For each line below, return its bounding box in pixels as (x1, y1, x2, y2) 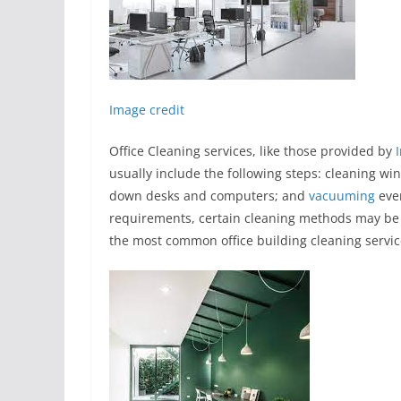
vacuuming (309, 187, 379, 204)
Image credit (109, 101, 184, 118)
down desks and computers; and (109, 187, 309, 204)
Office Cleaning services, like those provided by (109, 142, 396, 159)
